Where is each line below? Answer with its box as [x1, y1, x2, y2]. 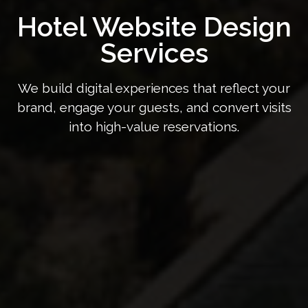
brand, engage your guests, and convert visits [16, 100, 291, 115]
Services [100, 37, 208, 69]
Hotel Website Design [16, 11, 291, 43]
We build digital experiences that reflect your [18, 80, 290, 96]
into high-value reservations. [69, 119, 239, 134]
